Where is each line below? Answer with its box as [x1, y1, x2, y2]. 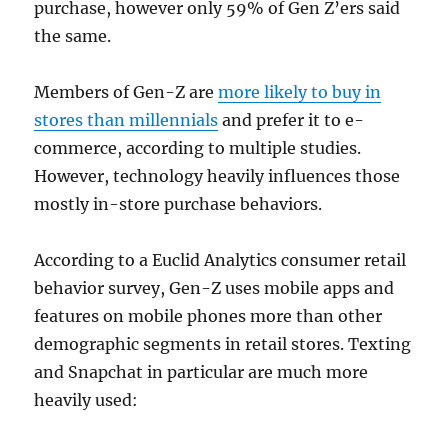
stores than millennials [34, 110, 219, 131]
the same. [34, 26, 112, 47]
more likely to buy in [218, 82, 382, 103]
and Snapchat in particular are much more [34, 362, 369, 383]
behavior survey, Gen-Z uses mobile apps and [34, 278, 395, 299]
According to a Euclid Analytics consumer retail [34, 250, 407, 271]
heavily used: [34, 390, 139, 411]
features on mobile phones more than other [34, 306, 383, 327]
